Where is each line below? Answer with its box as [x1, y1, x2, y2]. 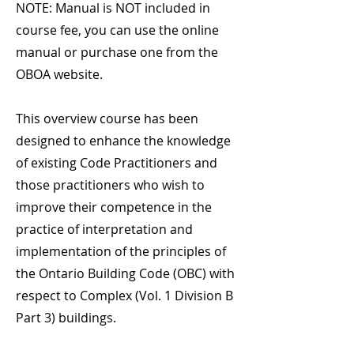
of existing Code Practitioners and [16, 154, 217, 171]
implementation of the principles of [16, 243, 226, 260]
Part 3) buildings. [16, 309, 116, 326]
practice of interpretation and [16, 220, 193, 238]
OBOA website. [16, 66, 103, 83]
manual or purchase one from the [16, 43, 218, 61]
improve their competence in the [16, 198, 212, 216]
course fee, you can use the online [16, 21, 219, 39]
